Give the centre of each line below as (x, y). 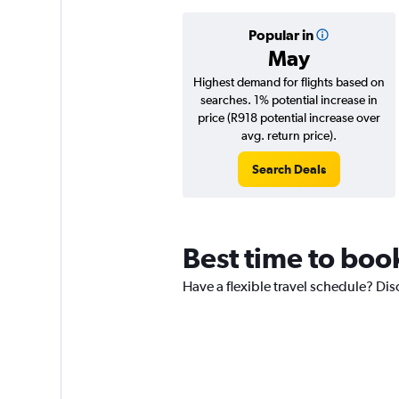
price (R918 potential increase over (289, 118)
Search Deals (289, 169)
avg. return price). (289, 135)
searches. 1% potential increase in (289, 100)
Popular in (281, 35)
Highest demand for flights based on (289, 82)
